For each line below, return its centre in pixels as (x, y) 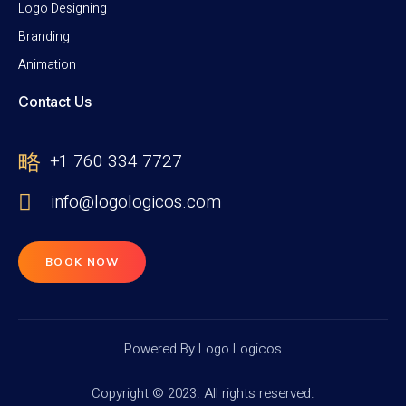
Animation (47, 65)
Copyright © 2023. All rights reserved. (203, 393)
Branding (44, 37)
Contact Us (55, 102)
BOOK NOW (82, 262)
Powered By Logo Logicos (203, 349)
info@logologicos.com (136, 203)
